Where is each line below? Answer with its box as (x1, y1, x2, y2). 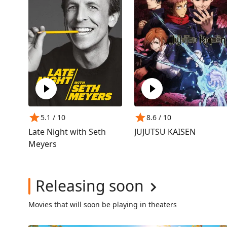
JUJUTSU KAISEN (134, 126, 196, 138)
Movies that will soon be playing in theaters (28, 200, 177, 210)
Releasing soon (35, 175, 144, 197)
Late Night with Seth (28, 126, 106, 138)
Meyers (28, 138, 57, 150)
